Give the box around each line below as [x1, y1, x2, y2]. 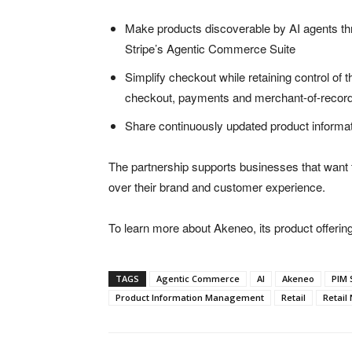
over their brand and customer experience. [108, 178, 325, 196]
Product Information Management [115, 291, 264, 304]
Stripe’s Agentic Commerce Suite [125, 40, 295, 57]
